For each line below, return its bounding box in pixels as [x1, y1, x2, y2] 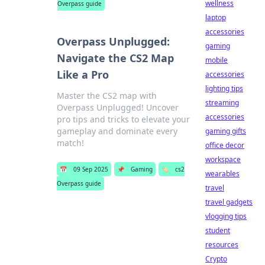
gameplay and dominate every [57, 125, 178, 137]
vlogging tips [205, 211, 247, 221]
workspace [205, 154, 241, 164]
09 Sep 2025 [73, 165, 109, 173]
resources [205, 240, 238, 250]
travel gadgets [205, 197, 253, 207]
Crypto [205, 254, 227, 264]
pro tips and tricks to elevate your [57, 114, 190, 125]
